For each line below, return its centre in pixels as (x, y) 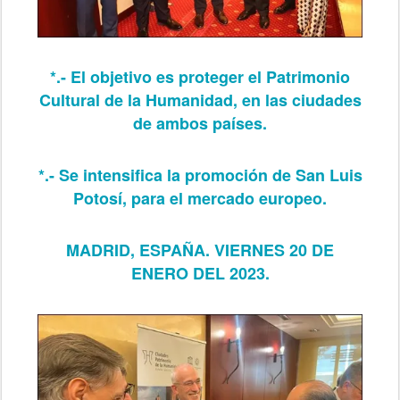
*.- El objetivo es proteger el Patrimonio (200, 76)
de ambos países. (200, 123)
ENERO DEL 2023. (200, 273)
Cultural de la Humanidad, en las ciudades (200, 100)
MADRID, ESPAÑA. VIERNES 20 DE (200, 250)
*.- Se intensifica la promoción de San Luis (200, 175)
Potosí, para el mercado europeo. (200, 198)
